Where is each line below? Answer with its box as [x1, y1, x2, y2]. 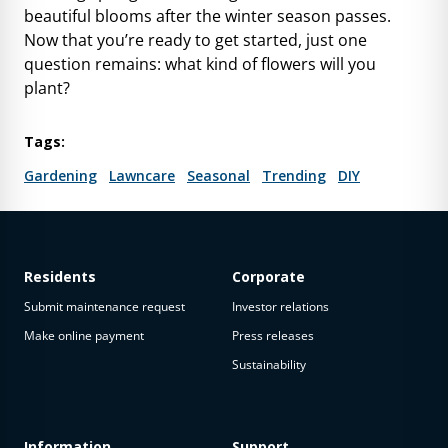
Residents [24, 266, 96, 286]
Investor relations [232, 297, 329, 315]
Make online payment [24, 326, 144, 344]
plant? [24, 76, 70, 99]
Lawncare [109, 165, 175, 185]
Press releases [232, 326, 314, 344]
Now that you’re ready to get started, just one [24, 28, 367, 51]
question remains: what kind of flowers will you [24, 52, 376, 75]
